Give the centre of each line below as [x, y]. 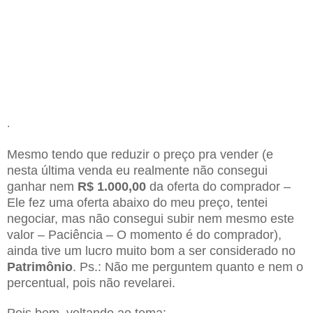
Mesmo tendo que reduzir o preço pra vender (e [140, 154]
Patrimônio [40, 267]
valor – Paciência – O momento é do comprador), [144, 234]
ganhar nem [42, 186]
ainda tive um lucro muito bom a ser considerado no [151, 250]
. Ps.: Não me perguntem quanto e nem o [188, 267]
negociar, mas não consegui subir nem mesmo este [151, 218]
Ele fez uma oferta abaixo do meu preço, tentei [137, 202]
